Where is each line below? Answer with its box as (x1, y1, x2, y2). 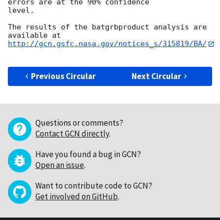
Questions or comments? (35, 117, 123, 128)
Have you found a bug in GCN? (35, 148, 141, 160)
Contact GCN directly (35, 128, 109, 139)
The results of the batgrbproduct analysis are (8, 23, 207, 32)
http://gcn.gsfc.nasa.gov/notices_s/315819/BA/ (8, 39, 207, 49)
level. (8, 6, 39, 15)
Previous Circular (31, 70, 96, 82)
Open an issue (35, 159, 84, 170)
